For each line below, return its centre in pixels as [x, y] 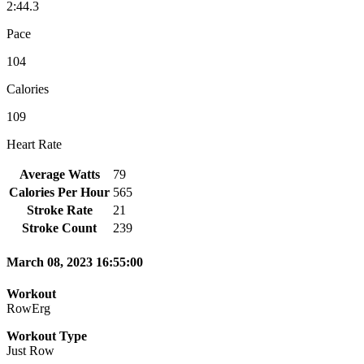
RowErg [28, 309]
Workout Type [47, 336]
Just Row [30, 351]
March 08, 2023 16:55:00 [75, 262]
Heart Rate [34, 144]
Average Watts [59, 174]
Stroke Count [59, 227]
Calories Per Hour [59, 192]
